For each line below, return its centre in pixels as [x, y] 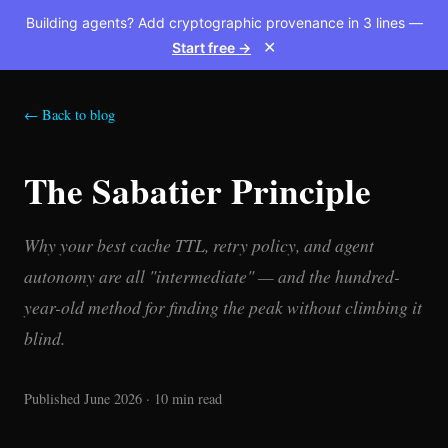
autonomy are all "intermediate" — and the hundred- [212, 276]
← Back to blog [69, 114]
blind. [44, 338]
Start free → [211, 47]
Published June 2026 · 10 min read [123, 398]
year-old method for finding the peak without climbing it [223, 307]
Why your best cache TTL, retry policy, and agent [199, 245]
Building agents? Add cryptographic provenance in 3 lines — [224, 22]
